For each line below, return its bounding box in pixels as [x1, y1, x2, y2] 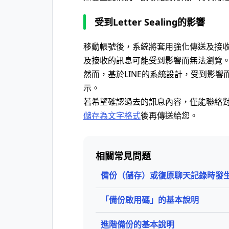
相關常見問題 [96, 150, 151, 162]
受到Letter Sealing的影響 [95, 16, 205, 28]
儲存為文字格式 [83, 110, 141, 121]
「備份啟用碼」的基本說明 [101, 194, 199, 205]
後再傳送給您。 [141, 110, 198, 121]
